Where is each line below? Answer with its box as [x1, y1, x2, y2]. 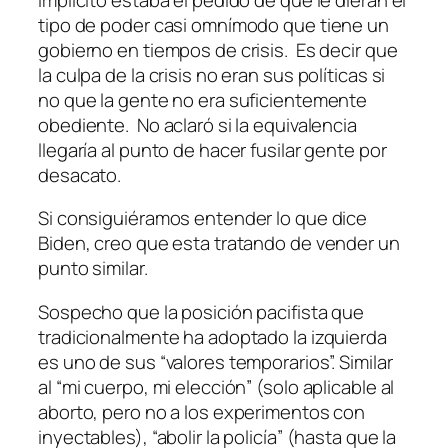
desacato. [38, 161, 122, 188]
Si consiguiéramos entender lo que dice [38, 205, 368, 232]
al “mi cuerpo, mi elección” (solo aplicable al [38, 373, 395, 400]
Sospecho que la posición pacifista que [38, 298, 365, 325]
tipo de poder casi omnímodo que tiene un [38, 11, 389, 38]
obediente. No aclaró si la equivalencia [38, 111, 357, 138]
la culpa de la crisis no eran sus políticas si [38, 61, 386, 88]
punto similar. [38, 255, 148, 282]
